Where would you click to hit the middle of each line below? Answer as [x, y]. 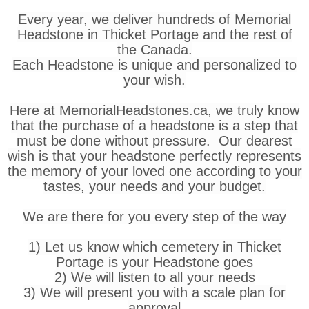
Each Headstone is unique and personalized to [154, 64]
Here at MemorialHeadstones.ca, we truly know [154, 110]
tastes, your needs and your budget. [154, 186]
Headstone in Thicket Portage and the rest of [154, 34]
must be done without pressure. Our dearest [154, 140]
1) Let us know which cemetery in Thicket [154, 247]
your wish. [154, 80]
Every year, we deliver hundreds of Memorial [154, 19]
